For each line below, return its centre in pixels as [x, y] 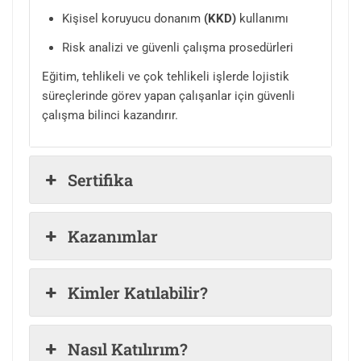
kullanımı [262, 19]
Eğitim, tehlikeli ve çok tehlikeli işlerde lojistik [166, 77]
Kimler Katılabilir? [138, 293]
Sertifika [101, 180]
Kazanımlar [113, 237]
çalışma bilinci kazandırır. [110, 116]
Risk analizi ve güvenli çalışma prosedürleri [178, 48]
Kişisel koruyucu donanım [131, 19]
